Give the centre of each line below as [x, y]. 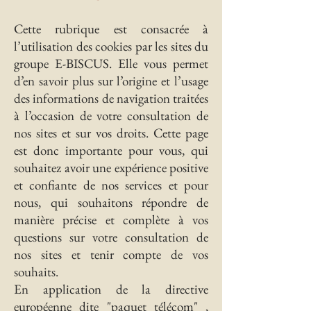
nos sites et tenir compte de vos [111, 254]
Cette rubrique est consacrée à [111, 29]
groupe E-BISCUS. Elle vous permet [111, 64]
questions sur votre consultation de [111, 237]
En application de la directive [111, 289]
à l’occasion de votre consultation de [111, 116]
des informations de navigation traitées [111, 98]
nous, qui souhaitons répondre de [111, 202]
